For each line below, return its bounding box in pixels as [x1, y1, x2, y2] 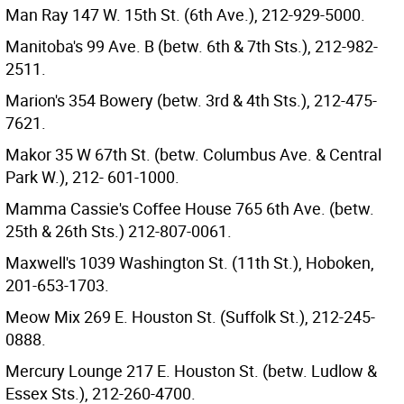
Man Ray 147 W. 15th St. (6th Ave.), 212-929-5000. [5, 4, 365, 25]
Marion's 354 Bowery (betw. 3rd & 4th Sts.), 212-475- [5, 89, 377, 111]
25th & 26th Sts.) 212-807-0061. [5, 220, 232, 242]
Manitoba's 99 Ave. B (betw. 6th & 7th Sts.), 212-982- [5, 35, 378, 57]
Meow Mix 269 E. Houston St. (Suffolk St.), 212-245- [5, 306, 375, 327]
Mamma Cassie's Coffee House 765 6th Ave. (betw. [5, 197, 374, 219]
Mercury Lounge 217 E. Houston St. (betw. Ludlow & [5, 360, 377, 381]
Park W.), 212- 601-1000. [5, 166, 179, 188]
